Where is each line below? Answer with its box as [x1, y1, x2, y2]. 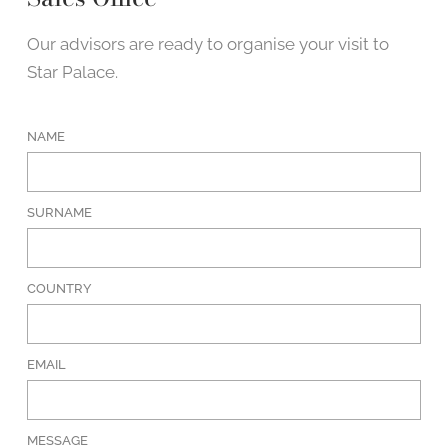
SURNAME [27, 205, 93, 221]
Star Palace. [27, 62, 119, 83]
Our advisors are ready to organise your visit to [27, 34, 390, 55]
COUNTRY [27, 281, 93, 297]
